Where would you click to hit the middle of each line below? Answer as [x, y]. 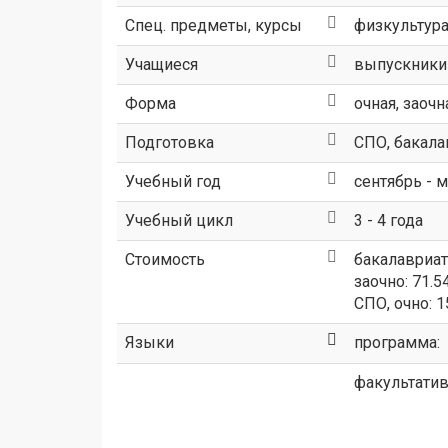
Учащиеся [161, 64]
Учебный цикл [179, 220]
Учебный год [173, 181]
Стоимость [165, 259]
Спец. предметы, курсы [213, 25]
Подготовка [169, 142]
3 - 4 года [388, 220]
